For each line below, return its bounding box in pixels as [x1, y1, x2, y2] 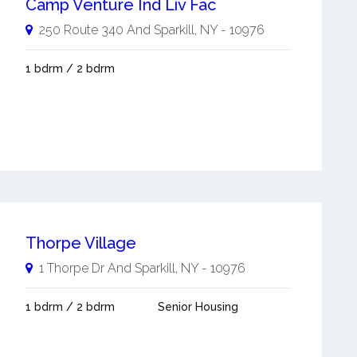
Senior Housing [157, 300, 238, 313]
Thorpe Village [25, 233, 136, 253]
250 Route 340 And [38, 22, 151, 37]
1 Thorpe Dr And [38, 260, 135, 276]
